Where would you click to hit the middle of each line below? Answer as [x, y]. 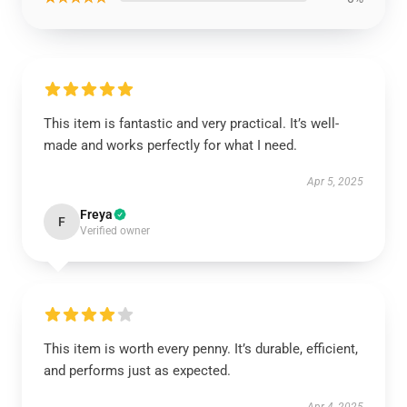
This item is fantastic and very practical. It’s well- [191, 124]
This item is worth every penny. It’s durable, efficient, [201, 349]
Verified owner [115, 231]
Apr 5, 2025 [335, 182]
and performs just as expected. [139, 371]
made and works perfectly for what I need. [172, 145]
